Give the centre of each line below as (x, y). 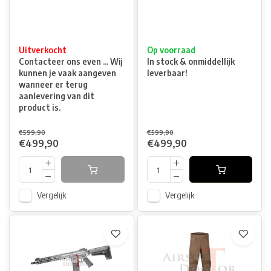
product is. (40, 107)
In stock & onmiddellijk (191, 61)
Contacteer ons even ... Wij (71, 61)
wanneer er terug (53, 84)
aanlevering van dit (57, 96)
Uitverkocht (43, 50)
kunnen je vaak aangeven (67, 73)
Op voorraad (171, 50)
